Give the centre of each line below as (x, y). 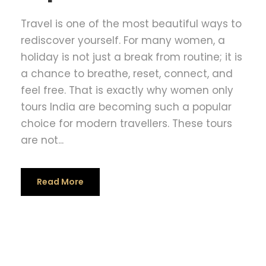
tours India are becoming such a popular (126, 107)
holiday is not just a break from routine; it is (132, 57)
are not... (42, 140)
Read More (60, 182)
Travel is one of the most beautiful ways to (131, 24)
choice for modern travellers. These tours (126, 124)
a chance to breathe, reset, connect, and (127, 74)
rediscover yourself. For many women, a (123, 41)
